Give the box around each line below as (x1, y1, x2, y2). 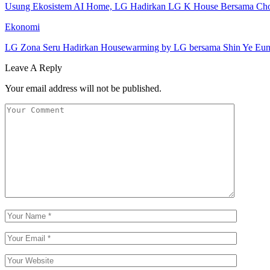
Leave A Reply (5, 62, 62, 73)
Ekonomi (5, 21, 40, 32)
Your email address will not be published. (5, 83, 162, 93)
